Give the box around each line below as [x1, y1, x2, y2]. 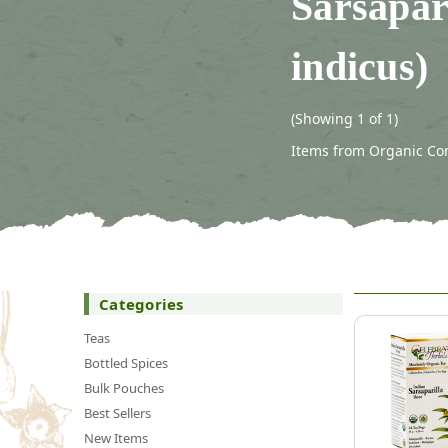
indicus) [291, 43, 428, 89]
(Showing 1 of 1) [291, 108, 398, 128]
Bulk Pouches [84, 378, 164, 397]
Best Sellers [84, 403, 151, 422]
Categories [99, 293, 184, 314]
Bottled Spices [84, 353, 168, 372]
